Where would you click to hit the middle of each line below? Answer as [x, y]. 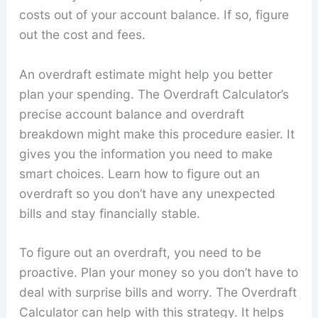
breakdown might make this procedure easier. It [157, 133]
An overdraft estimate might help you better [146, 74]
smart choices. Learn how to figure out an [139, 173]
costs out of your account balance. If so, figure [154, 15]
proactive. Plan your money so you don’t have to [158, 273]
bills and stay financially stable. [109, 213]
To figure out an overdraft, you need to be [140, 253]
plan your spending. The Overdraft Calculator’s [154, 94]
